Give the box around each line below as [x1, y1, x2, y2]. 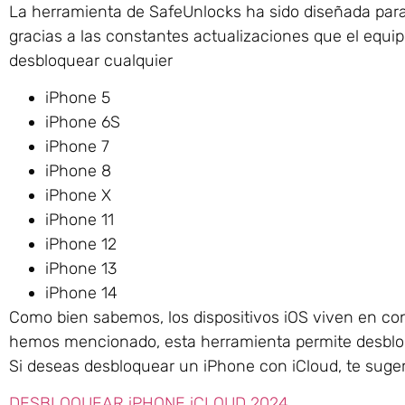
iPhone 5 [45, 88, 110, 108]
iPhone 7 [45, 137, 109, 157]
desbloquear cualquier [9, 50, 173, 71]
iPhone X [45, 185, 111, 206]
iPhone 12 [45, 234, 117, 255]
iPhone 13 [45, 259, 117, 279]
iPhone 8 [45, 161, 111, 182]
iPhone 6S [45, 112, 120, 133]
